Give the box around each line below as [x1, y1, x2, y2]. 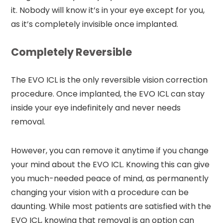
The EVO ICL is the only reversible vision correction [11, 74, 208, 86]
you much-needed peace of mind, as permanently [11, 172, 209, 184]
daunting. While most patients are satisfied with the [11, 200, 212, 212]
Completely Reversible [11, 44, 132, 59]
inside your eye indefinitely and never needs [11, 102, 181, 113]
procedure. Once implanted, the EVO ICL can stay [11, 88, 205, 100]
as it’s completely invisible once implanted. [11, 18, 179, 30]
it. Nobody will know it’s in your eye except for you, [11, 4, 205, 16]
